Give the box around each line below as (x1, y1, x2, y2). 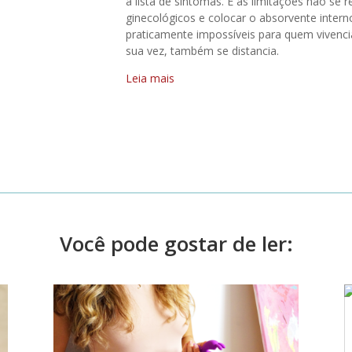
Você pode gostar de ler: (59, 229, 293, 258)
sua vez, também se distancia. (126, 43, 280, 59)
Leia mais (126, 71, 175, 86)
